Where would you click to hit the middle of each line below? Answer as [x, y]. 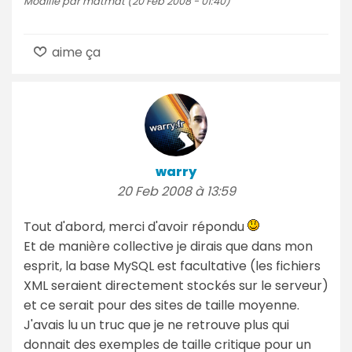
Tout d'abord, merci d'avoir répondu [136, 226]
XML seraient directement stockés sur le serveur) [176, 285]
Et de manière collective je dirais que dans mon [168, 246]
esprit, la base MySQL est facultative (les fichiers [172, 266]
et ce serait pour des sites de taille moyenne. [161, 305]
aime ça [75, 52]
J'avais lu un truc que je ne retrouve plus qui [156, 324]
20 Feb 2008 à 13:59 [176, 191]
